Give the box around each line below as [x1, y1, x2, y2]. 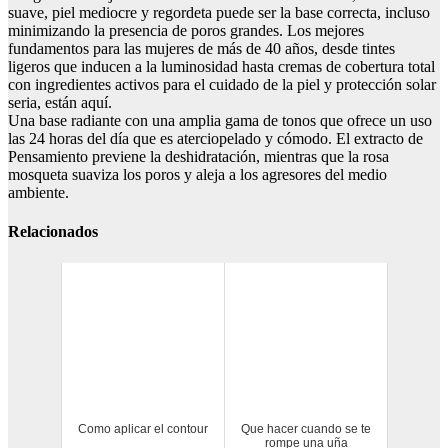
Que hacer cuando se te [241, 421, 371, 436]
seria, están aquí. [8, 94, 112, 112]
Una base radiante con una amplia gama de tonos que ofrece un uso [8, 112, 432, 130]
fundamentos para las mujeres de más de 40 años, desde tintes [8, 40, 395, 58]
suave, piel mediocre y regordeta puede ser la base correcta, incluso [8, 4, 430, 22]
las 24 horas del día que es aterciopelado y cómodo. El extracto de [8, 130, 423, 148]
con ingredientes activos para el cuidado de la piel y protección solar [8, 76, 436, 94]
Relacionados [8, 223, 98, 241]
